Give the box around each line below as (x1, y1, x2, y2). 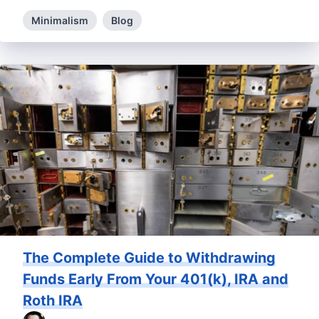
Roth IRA (23, 292, 83, 310)
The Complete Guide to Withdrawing (23, 249, 276, 267)
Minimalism (31, 14, 88, 27)
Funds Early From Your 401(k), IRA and (23, 271, 288, 288)
